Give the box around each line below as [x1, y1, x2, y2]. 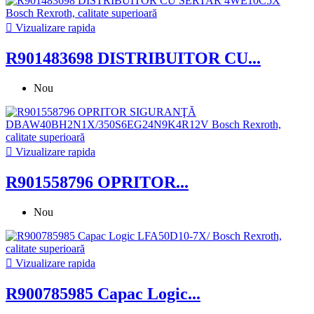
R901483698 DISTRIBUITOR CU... [6, 48, 261, 67]
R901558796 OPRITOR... [6, 172, 189, 191]
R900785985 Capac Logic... [6, 284, 200, 303]
